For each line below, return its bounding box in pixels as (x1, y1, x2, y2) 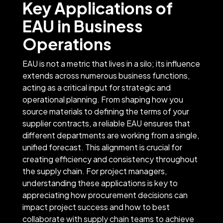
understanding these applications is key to (22, 177, 178, 188)
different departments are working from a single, (22, 129, 199, 140)
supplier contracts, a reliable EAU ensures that (22, 117, 190, 128)
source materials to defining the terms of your (22, 106, 189, 116)
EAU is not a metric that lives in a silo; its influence (22, 58, 200, 69)
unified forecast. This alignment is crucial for (22, 141, 182, 152)
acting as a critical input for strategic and (22, 82, 171, 93)
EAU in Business (22, 15, 143, 36)
